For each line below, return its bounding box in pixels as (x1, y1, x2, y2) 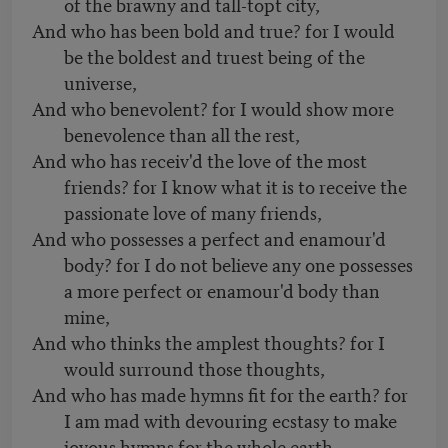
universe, (64, 68, 137, 96)
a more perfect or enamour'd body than (64, 276, 380, 304)
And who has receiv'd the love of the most (32, 146, 367, 174)
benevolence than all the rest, (64, 120, 300, 148)
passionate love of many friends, (64, 198, 322, 226)
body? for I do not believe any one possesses (64, 250, 413, 278)
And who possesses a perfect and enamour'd (32, 224, 386, 252)
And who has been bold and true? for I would (32, 16, 395, 44)
